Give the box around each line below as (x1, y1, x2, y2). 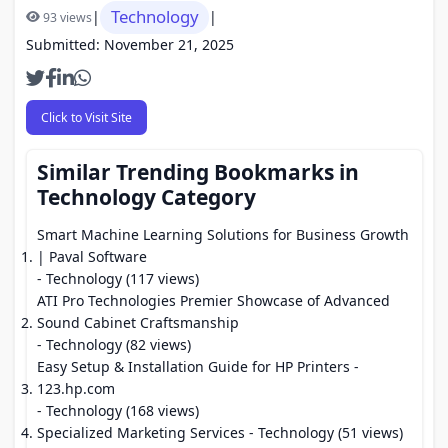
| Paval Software (37, 247, 147, 266)
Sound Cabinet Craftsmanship (37, 313, 239, 332)
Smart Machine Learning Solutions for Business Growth (37, 225, 409, 244)
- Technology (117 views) (37, 269, 199, 288)
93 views (43, 8, 92, 26)
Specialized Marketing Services (37, 423, 245, 442)
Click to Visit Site (40, 108, 132, 126)
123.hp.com (37, 379, 115, 398)
